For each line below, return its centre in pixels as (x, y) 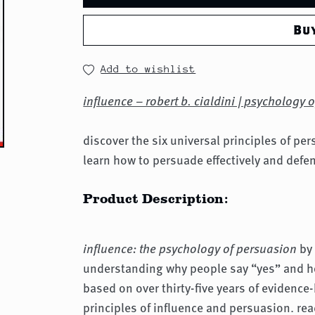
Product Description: (156, 198)
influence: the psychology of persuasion (190, 249)
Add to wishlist (148, 69)
